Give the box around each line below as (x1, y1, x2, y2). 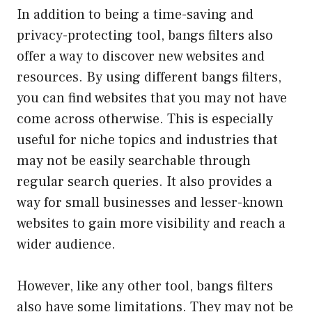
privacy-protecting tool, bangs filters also (17, 26, 273, 45)
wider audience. (17, 235, 116, 253)
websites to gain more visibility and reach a (17, 214, 286, 233)
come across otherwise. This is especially (17, 109, 273, 128)
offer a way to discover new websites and (17, 47, 265, 65)
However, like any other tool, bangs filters (17, 276, 273, 295)
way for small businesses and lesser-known (17, 193, 283, 212)
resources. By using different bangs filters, (17, 68, 281, 86)
